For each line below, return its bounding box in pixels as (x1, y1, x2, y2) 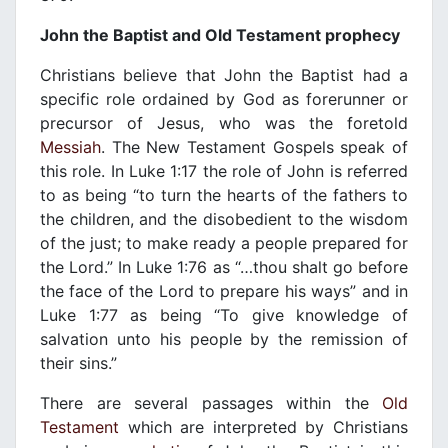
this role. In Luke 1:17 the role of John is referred (40, 161, 408, 182)
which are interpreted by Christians (119, 417, 408, 438)
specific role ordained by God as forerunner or (40, 89, 408, 110)
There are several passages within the (40, 393, 382, 414)
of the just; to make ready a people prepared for (40, 233, 408, 254)
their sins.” (40, 353, 117, 374)
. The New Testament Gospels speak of (101, 137, 408, 158)
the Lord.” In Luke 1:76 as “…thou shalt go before (40, 257, 408, 278)
